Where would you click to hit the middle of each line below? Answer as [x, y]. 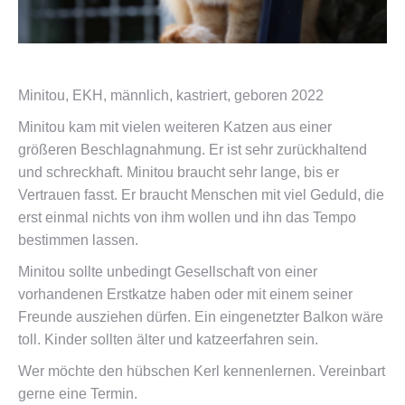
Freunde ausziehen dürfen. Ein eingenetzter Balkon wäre [201, 317]
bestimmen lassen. [78, 240]
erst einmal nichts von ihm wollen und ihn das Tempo [187, 218]
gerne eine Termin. [78, 394]
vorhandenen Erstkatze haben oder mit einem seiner [185, 295]
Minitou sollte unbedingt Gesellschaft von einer [168, 272]
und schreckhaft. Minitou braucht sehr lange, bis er [179, 173]
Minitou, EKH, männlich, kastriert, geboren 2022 [171, 96]
